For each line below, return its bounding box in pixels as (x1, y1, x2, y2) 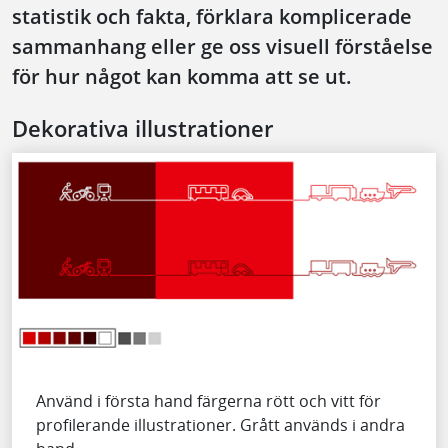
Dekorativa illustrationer (12, 112, 273, 144)
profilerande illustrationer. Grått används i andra (36, 413, 405, 436)
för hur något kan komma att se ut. (12, 62, 352, 90)
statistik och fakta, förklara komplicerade (12, 2, 412, 30)
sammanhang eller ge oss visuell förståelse (12, 32, 433, 60)
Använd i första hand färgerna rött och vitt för (36, 389, 381, 412)
